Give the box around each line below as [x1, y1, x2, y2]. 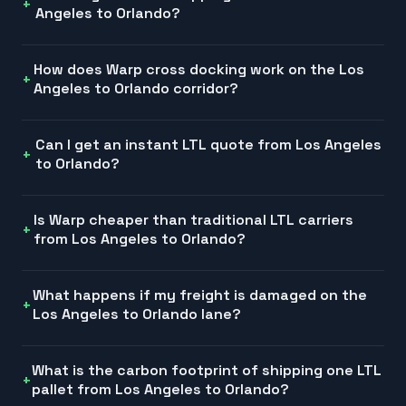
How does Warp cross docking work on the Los [33, 60, 364, 80]
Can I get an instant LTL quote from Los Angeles [35, 135, 382, 155]
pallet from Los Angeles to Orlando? [32, 380, 290, 400]
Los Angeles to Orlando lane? [33, 304, 242, 324]
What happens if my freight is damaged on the [33, 285, 368, 305]
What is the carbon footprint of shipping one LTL [32, 361, 382, 381]
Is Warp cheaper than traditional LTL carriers [33, 210, 353, 230]
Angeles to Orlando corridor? [33, 79, 238, 99]
